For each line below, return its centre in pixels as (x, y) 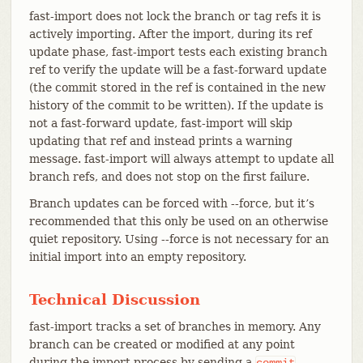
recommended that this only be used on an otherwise (178, 221)
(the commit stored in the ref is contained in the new (177, 87)
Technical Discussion (114, 299)
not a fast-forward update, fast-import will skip (160, 123)
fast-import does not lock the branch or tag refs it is (175, 16)
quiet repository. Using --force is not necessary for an (179, 239)
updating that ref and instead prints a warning (160, 141)
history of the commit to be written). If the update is (176, 105)
